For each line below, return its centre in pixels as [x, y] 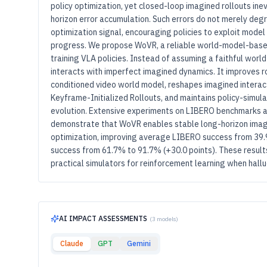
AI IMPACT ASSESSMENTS [103, 218]
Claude [72, 243]
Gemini [139, 243]
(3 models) [164, 219]
